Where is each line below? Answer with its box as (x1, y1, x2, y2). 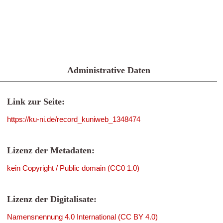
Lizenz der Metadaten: (7, 145, 95, 155)
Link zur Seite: (7, 97, 65, 107)
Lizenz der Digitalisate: (7, 194, 97, 204)
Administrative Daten (67, 65, 150, 75)
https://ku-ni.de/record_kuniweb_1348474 (7, 115, 140, 123)
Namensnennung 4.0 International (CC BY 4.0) (7, 213, 158, 221)
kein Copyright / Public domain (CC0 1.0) (7, 164, 139, 172)
